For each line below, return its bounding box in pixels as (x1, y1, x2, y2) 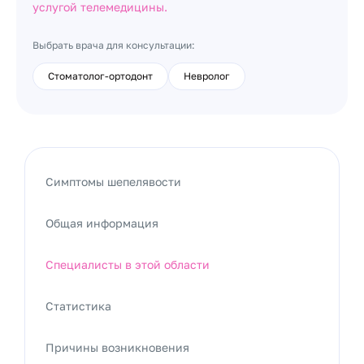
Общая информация (45, 216, 158, 230)
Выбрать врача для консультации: (32, 39, 195, 51)
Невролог (184, 70, 230, 82)
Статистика (45, 299, 111, 313)
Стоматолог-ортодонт (48, 70, 153, 82)
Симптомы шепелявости (45, 175, 181, 188)
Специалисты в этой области (45, 258, 210, 271)
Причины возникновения (45, 340, 189, 354)
